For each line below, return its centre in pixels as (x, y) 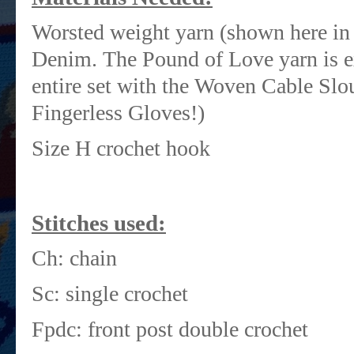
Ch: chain (74, 258)
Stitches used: (99, 223)
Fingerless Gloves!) (118, 113)
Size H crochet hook (121, 148)
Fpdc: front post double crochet (170, 329)
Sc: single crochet (110, 294)
